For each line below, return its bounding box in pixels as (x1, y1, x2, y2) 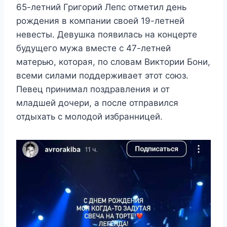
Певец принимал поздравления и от (16, 84, 170, 95)
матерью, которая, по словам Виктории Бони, (16, 57, 210, 67)
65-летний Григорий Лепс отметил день (16, 2, 186, 13)
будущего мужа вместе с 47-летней (16, 43, 171, 54)
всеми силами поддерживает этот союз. (16, 70, 188, 81)
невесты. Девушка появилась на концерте (16, 29, 197, 40)
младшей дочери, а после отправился (16, 98, 178, 108)
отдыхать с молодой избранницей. (16, 111, 163, 122)
